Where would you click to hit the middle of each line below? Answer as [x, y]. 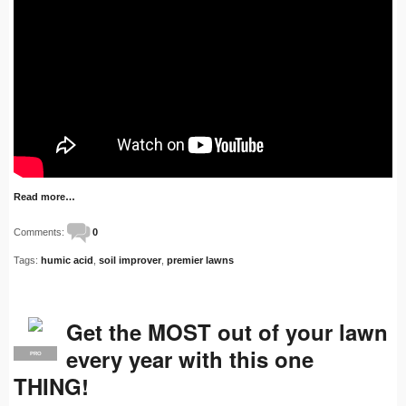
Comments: [40, 232]
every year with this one [190, 359]
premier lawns [200, 261]
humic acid [67, 261]
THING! [51, 387]
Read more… [44, 197]
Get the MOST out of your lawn [227, 332]
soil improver [130, 261]
